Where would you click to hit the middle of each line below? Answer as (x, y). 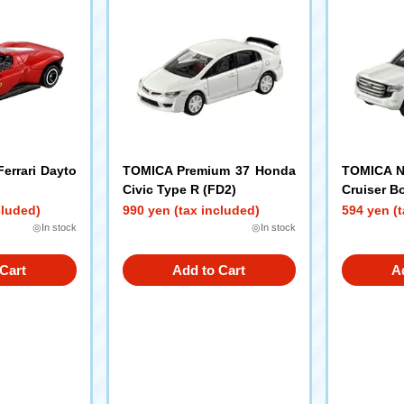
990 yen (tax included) (191, 210)
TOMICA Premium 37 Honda (209, 170)
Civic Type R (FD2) (179, 189)
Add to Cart (209, 270)
